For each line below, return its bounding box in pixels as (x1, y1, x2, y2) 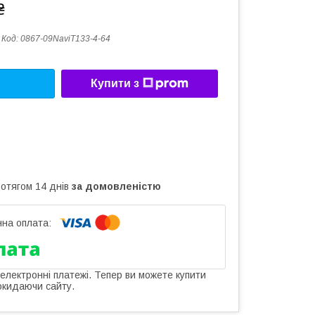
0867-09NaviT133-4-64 (20, 34, 110, 44)
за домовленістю (72, 180, 161, 192)
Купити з (91, 77, 139, 90)
